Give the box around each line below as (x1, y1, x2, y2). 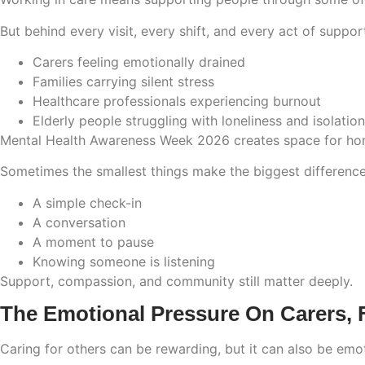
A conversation (33, 213, 125, 231)
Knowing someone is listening (33, 253, 215, 270)
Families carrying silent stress (33, 73, 214, 90)
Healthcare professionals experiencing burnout (33, 92, 321, 109)
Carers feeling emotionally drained (33, 53, 245, 70)
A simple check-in (33, 194, 142, 211)
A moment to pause (33, 233, 154, 250)
